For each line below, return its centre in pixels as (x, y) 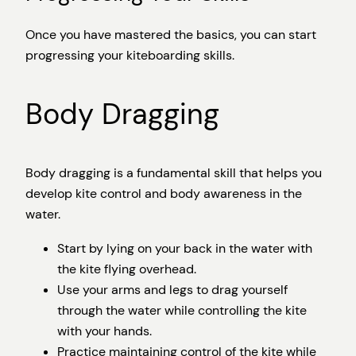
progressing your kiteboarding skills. (130, 56)
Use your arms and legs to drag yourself (172, 289)
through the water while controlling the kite (182, 310)
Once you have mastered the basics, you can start (171, 35)
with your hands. (104, 331)
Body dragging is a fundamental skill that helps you (174, 173)
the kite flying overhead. (127, 269)
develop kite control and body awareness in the (164, 194)
